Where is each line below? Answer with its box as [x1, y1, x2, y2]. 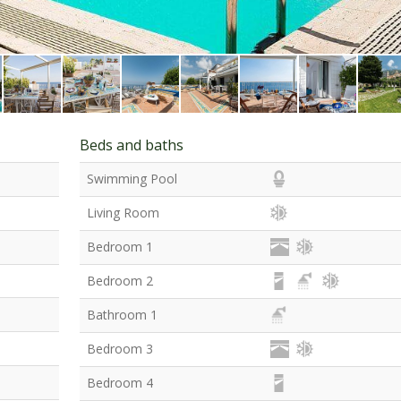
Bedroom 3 [86, 340, 153, 357]
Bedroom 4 [86, 374, 153, 391]
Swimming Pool [86, 170, 177, 187]
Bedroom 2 [86, 272, 153, 289]
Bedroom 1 [86, 238, 153, 255]
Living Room [86, 204, 159, 221]
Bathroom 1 [86, 306, 158, 323]
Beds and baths [79, 135, 183, 155]
